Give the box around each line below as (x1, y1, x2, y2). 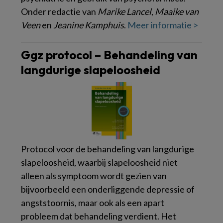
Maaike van (155, 6, 199, 17)
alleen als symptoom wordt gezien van (21, 170, 167, 182)
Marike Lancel (98, 6, 151, 17)
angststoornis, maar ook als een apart (21, 197, 164, 209)
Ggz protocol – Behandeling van (21, 47, 198, 63)
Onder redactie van (21, 6, 98, 17)
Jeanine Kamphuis (53, 19, 124, 31)
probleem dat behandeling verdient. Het (21, 211, 176, 222)
